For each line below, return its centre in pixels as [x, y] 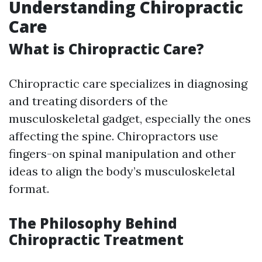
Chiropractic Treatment [96, 239]
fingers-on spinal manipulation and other [122, 154]
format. [29, 189]
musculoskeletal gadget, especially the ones [130, 118]
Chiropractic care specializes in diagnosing [128, 83]
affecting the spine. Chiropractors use [113, 136]
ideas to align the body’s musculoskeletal [122, 171]
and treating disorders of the [88, 101]
